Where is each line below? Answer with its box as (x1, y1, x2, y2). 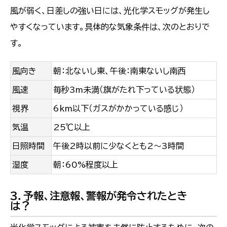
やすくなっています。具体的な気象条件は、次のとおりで (10, 23, 210, 31)
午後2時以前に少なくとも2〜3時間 (53, 142, 184, 150)
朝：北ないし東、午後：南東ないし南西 (53, 67, 186, 75)
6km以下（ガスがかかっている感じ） (53, 104, 183, 113)
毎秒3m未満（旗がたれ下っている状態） (53, 86, 195, 94)
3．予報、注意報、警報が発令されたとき (10, 191, 187, 201)
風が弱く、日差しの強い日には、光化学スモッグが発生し (10, 7, 210, 15)
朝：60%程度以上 (53, 161, 118, 169)
